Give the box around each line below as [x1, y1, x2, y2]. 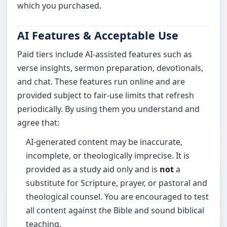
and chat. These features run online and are [17, 76, 185, 88]
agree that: [17, 117, 60, 129]
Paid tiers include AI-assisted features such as [17, 49, 193, 60]
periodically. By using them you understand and [17, 103, 200, 115]
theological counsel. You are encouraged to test [26, 191, 209, 202]
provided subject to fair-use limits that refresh [17, 90, 195, 101]
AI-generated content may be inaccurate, [26, 136, 182, 147]
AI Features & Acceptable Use [17, 27, 179, 43]
